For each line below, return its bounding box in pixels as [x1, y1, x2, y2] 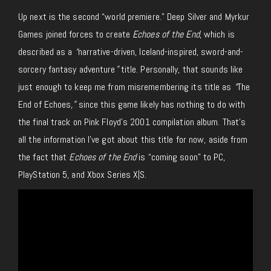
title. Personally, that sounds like [118, 63, 243, 76]
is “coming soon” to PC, [136, 151, 226, 164]
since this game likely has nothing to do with [76, 98, 246, 111]
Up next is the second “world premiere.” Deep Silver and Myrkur [18, 10, 250, 24]
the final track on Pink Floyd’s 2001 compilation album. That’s [18, 116, 246, 129]
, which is [199, 28, 235, 41]
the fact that [18, 151, 70, 164]
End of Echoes [18, 98, 71, 111]
